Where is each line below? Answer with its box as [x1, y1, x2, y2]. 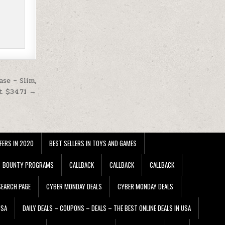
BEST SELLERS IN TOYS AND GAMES [49, 138, 137, 148]
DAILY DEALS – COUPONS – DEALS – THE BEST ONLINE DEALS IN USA [23, 202, 191, 213]
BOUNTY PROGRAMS [3, 159, 54, 170]
